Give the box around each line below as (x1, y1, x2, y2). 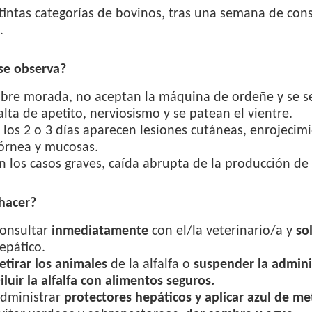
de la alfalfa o (107, 258, 194, 272)
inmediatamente (47, 224, 148, 238)
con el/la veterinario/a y (148, 224, 296, 238)
